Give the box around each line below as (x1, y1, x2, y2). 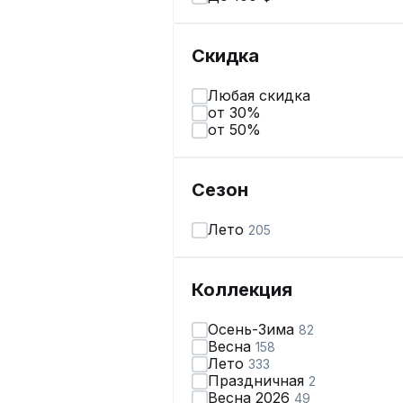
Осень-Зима (208, 320, 299, 338)
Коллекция (192, 279, 292, 300)
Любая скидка (208, 86, 310, 104)
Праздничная (208, 372, 309, 390)
